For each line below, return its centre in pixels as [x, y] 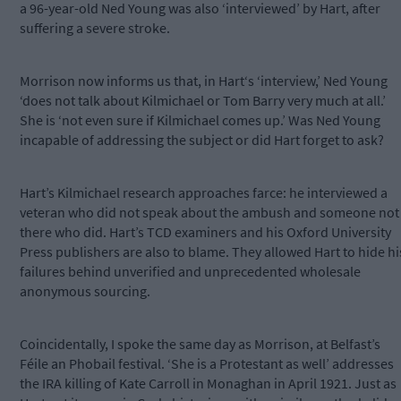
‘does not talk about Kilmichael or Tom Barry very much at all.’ [203, 101]
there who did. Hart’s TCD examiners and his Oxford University [205, 232]
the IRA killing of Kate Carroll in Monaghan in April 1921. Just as [208, 384]
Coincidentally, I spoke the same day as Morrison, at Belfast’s [200, 344]
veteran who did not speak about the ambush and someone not [209, 213]
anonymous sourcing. [85, 291]
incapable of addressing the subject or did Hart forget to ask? [202, 140]
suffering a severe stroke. [95, 28]
